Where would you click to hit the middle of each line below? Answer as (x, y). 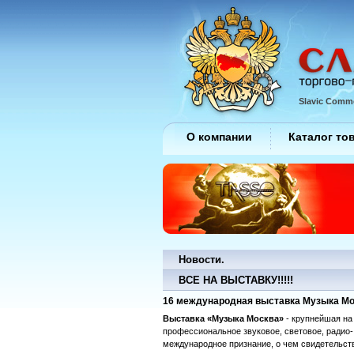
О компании (219, 137)
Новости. (201, 260)
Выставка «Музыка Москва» (223, 318)
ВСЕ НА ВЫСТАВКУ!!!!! (236, 280)
